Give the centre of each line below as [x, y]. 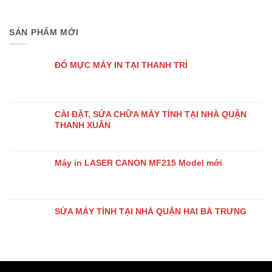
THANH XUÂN [83, 125]
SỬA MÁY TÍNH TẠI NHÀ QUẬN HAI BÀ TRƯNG [151, 212]
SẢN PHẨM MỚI [44, 32]
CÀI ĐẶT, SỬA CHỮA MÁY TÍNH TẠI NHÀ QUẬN [151, 114]
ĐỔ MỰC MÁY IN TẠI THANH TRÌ [121, 65]
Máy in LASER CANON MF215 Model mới [138, 163]
